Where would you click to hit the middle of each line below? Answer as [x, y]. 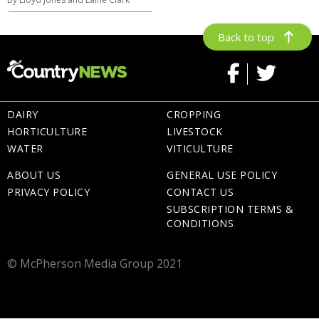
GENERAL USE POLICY [222, 174]
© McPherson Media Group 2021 [95, 264]
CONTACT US [200, 192]
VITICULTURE [200, 148]
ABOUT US [34, 174]
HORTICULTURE [47, 131]
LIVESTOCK [195, 131]
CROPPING [194, 114]
